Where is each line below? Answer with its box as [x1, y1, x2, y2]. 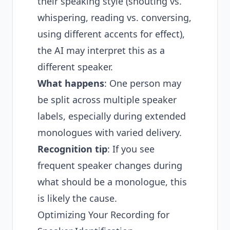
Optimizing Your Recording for [37, 208, 169, 221]
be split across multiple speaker [37, 93, 177, 106]
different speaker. [37, 61, 113, 73]
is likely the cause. [37, 192, 117, 204]
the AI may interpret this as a [37, 44, 165, 56]
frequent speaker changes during [37, 159, 182, 171]
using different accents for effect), [37, 28, 185, 40]
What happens [37, 77, 104, 89]
